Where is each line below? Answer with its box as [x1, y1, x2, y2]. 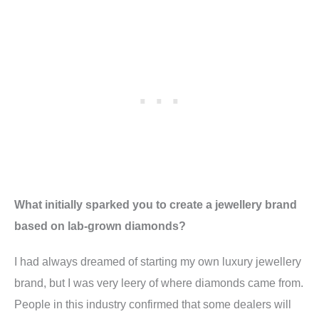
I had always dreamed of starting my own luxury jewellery [14, 254, 301, 268]
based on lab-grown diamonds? [14, 219, 186, 232]
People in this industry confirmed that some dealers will [14, 297, 291, 310]
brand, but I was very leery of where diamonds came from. [14, 276, 303, 289]
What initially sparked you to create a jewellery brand [14, 197, 297, 211]
